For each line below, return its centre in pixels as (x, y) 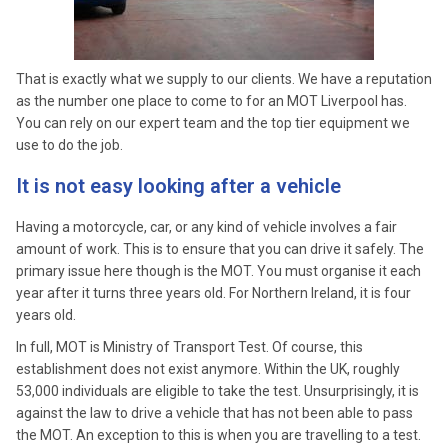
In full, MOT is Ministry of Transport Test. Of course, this (189, 347)
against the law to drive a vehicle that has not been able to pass (214, 413)
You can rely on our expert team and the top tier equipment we (213, 123)
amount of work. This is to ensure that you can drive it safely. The (220, 249)
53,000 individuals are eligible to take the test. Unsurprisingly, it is (217, 391)
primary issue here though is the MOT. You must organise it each (218, 271)
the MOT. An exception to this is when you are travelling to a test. (218, 435)
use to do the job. (69, 145)
